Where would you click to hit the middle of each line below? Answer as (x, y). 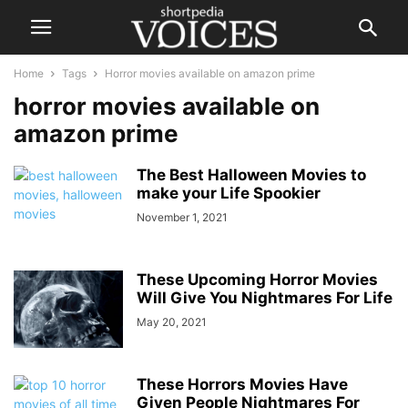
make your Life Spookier (229, 193)
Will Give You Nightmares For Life (265, 298)
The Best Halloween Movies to (251, 175)
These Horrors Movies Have (242, 384)
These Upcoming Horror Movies (257, 280)
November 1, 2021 (182, 217)
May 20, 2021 (172, 322)
